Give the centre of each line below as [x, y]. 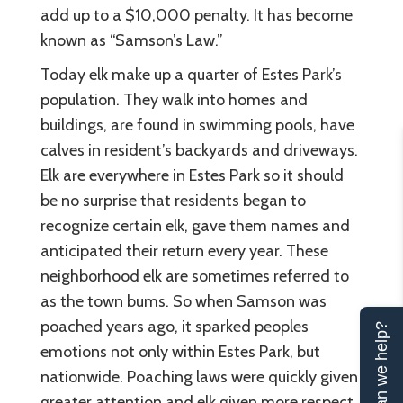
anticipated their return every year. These [184, 251]
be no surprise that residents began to [173, 201]
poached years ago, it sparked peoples [175, 327]
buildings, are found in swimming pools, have [197, 125]
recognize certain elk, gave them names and [195, 226]
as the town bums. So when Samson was [184, 301]
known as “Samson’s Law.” [132, 40]
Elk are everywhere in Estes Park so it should [192, 175]
